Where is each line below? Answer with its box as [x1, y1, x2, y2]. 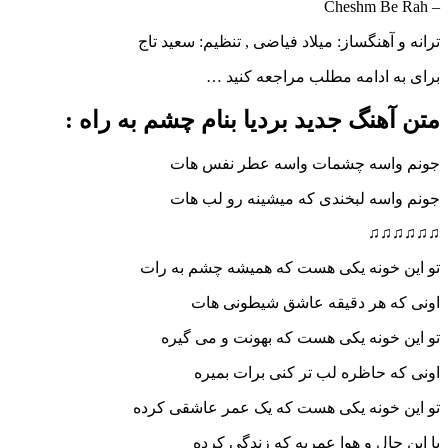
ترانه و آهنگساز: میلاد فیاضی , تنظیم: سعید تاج [138, 33, 440, 51]
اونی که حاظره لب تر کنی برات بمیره [194, 363, 440, 381]
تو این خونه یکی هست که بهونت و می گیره [161, 328, 440, 346]
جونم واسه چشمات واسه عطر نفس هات [170, 154, 440, 172]
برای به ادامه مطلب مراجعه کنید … [206, 68, 440, 86]
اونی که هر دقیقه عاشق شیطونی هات [191, 293, 440, 311]
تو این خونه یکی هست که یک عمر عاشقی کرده [133, 398, 440, 416]
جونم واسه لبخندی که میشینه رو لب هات [170, 189, 440, 207]
